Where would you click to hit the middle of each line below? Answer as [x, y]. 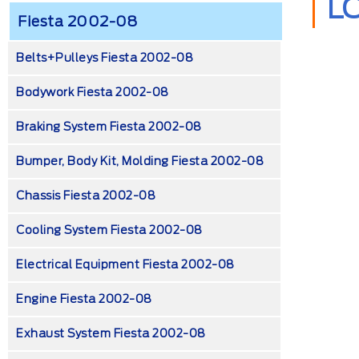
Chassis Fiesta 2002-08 [86, 196]
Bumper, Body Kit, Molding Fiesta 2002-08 [140, 161]
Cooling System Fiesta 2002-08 [109, 230]
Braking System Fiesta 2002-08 [109, 127]
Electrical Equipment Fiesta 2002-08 [125, 265]
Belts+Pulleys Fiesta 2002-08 [105, 58]
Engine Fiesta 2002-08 [84, 299]
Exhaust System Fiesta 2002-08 [111, 334]
